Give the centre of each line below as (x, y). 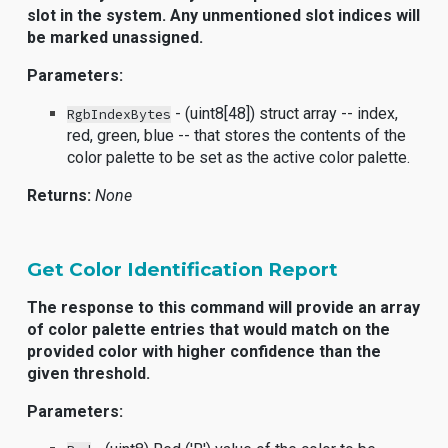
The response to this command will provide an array (224, 307)
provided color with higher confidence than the (204, 351)
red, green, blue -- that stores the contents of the (237, 135)
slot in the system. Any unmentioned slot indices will (224, 15)
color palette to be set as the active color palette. (239, 157)
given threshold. (89, 373)
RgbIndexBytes (119, 114)
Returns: (59, 195)
